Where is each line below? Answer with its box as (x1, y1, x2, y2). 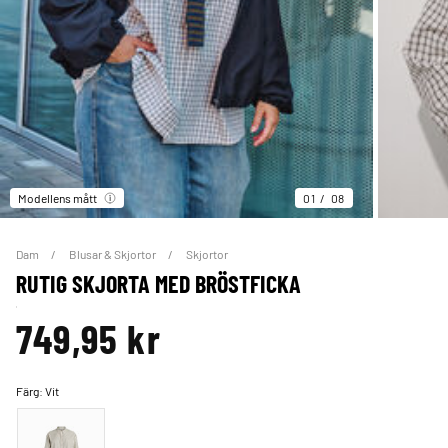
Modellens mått (18, 190, 97, 207)
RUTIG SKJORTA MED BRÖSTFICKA (16, 269, 301, 299)
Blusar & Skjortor (69, 246, 158, 263)
